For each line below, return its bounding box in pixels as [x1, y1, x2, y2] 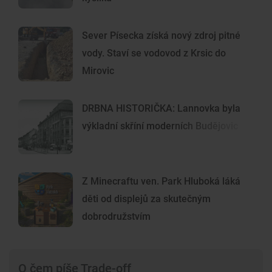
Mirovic [82, 65, 114, 77]
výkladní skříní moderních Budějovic [82, 120, 238, 132]
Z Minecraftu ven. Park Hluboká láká [82, 175, 240, 188]
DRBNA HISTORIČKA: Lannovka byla [82, 103, 240, 115]
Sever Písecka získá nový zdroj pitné [82, 30, 240, 42]
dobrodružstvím [82, 211, 151, 223]
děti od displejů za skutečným [82, 193, 211, 205]
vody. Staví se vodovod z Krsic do [82, 47, 226, 59]
